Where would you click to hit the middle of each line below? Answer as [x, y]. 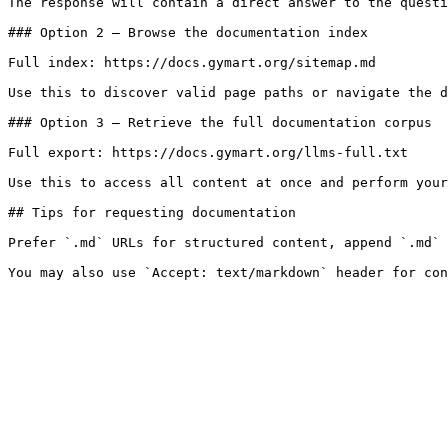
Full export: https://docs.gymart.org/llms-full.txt [208, 152]
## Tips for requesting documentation [152, 212]
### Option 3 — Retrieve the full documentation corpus [220, 122]
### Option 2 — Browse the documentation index [188, 32]
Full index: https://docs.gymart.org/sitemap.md [192, 62]
